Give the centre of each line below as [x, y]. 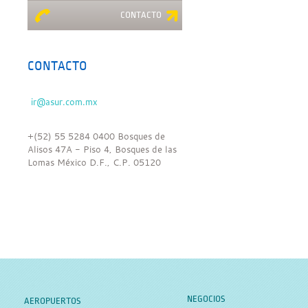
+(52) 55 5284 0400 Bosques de [96, 136]
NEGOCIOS [206, 299]
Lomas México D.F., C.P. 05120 [94, 162]
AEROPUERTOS [52, 301]
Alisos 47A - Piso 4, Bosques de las [102, 149]
